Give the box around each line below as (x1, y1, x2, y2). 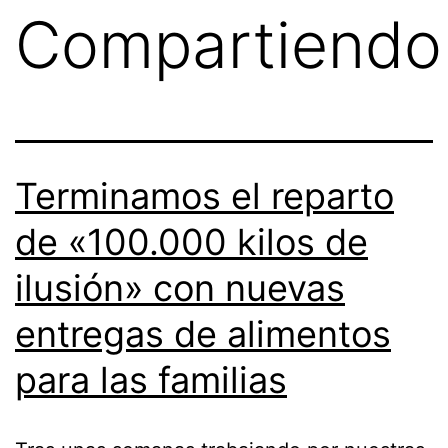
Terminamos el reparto (15, 174, 394, 219)
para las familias (15, 358, 287, 403)
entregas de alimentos (15, 312, 391, 357)
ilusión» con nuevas (15, 266, 345, 311)
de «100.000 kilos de (15, 220, 368, 265)
